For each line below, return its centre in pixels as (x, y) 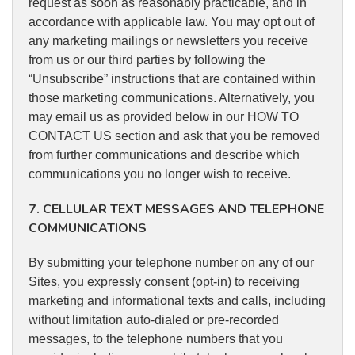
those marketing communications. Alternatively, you (172, 98)
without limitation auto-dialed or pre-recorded (154, 320)
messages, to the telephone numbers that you (156, 339)
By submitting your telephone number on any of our (171, 263)
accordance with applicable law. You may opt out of (172, 22)
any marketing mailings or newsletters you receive (168, 41)
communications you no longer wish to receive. (160, 174)
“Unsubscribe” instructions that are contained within (172, 79)
